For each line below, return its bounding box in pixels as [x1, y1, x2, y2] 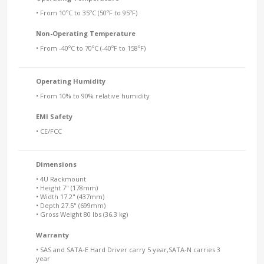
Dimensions [36, 160, 77, 169]
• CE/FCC [36, 127, 62, 136]
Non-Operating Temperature [36, 29, 136, 38]
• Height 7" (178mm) [36, 183, 98, 192]
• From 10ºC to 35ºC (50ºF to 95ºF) [36, 8, 137, 17]
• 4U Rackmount [36, 174, 86, 183]
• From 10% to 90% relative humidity [36, 91, 150, 100]
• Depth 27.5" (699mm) [36, 201, 105, 210]
